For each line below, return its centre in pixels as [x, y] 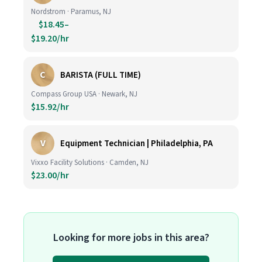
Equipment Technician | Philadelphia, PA [137, 143]
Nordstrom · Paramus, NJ [71, 12]
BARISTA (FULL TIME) [101, 75]
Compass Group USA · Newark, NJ [84, 94]
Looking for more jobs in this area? [131, 238]
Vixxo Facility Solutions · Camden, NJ [90, 163]
